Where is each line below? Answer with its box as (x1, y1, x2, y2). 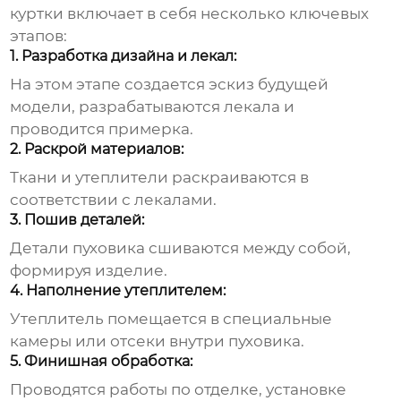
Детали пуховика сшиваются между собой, (10, 239, 352, 258)
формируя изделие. (10, 261, 168, 280)
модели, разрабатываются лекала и (10, 98, 295, 116)
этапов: (10, 27, 68, 46)
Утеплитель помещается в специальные (10, 310, 333, 328)
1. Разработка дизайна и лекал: (10, 47, 237, 65)
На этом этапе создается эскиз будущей (10, 75, 329, 94)
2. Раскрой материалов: (10, 141, 184, 158)
